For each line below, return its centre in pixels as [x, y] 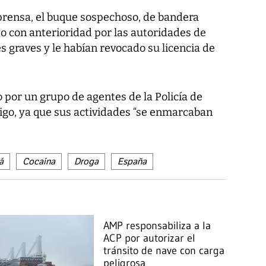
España [132, 161]
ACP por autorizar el [150, 238]
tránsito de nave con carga [164, 250]
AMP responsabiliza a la [157, 225]
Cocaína [39, 161]
